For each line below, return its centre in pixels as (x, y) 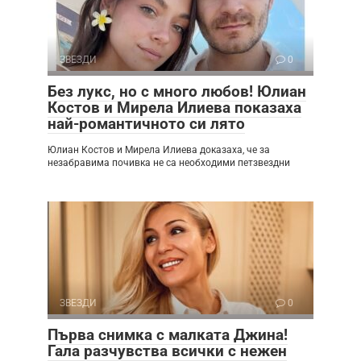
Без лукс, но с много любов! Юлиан (177, 91)
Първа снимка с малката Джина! (168, 334)
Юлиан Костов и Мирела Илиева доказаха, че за (159, 149)
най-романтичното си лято (146, 123)
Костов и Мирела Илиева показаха (174, 107)
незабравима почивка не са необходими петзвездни (169, 162)
